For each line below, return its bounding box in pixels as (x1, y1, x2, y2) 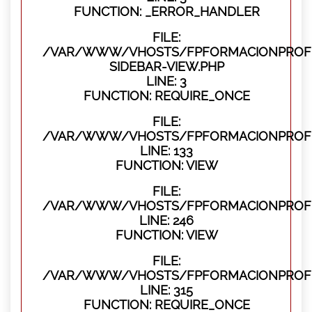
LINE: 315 (140, 283, 193, 298)
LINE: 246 (139, 213, 194, 228)
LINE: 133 (140, 143, 193, 159)
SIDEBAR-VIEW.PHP (109, 59, 224, 75)
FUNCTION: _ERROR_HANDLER (73, 4, 260, 19)
